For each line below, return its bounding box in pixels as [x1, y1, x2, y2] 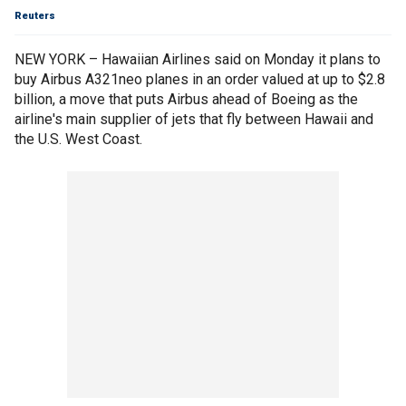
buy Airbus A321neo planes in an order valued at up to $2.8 [14, 71, 385, 88]
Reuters [14, 10, 55, 22]
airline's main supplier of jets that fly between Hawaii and [14, 111, 373, 128]
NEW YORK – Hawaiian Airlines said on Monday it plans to [14, 51, 381, 68]
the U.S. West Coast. [14, 130, 142, 148]
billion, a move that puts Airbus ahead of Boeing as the [14, 91, 358, 108]
